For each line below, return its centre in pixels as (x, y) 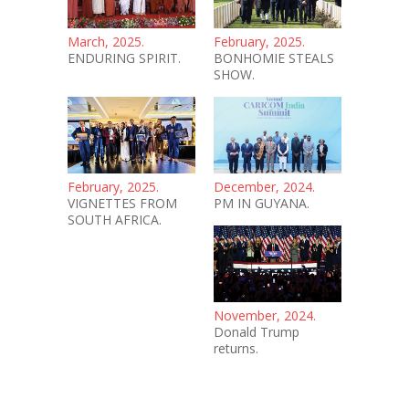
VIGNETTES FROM (122, 203)
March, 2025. (106, 42)
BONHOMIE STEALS (274, 58)
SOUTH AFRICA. (115, 219)
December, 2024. (264, 186)
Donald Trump (257, 331)
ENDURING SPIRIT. (124, 58)
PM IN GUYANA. (262, 203)
